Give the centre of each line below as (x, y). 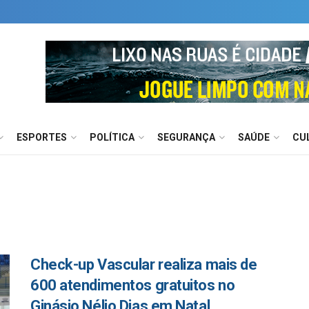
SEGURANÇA (186, 137)
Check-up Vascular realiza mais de (144, 265)
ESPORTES (42, 137)
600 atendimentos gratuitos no (133, 285)
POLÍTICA (112, 137)
